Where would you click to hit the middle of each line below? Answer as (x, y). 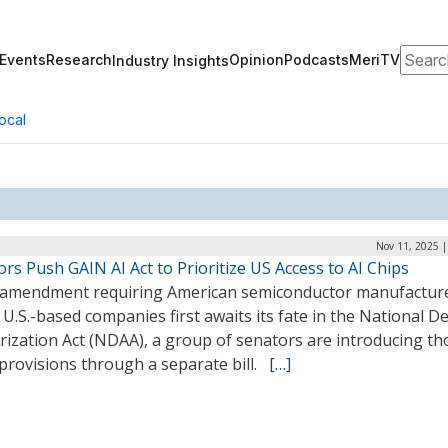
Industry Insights (170, 60)
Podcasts (316, 59)
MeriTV (374, 59)
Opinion (256, 59)
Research (79, 59)
